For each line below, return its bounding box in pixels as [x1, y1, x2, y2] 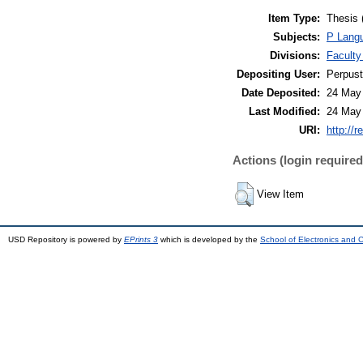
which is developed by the [158, 235, 260, 245]
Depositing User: [237, 68, 320, 81]
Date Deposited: [241, 87, 320, 100]
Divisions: [270, 49, 320, 62]
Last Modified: [249, 105, 320, 118]
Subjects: [273, 31, 320, 44]
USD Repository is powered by [8, 235, 124, 245]
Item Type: [268, 12, 320, 25]
